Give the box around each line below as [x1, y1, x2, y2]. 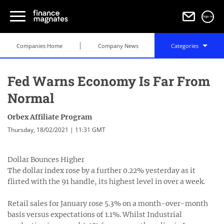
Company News [97, 42, 138, 49]
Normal [7, 89, 54, 106]
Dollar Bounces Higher [7, 155, 84, 164]
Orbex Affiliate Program [7, 112, 92, 121]
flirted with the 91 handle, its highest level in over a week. [7, 177, 205, 186]
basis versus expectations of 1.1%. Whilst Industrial [7, 210, 182, 219]
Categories [171, 42, 200, 49]
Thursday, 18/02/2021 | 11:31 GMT [7, 125, 105, 134]
